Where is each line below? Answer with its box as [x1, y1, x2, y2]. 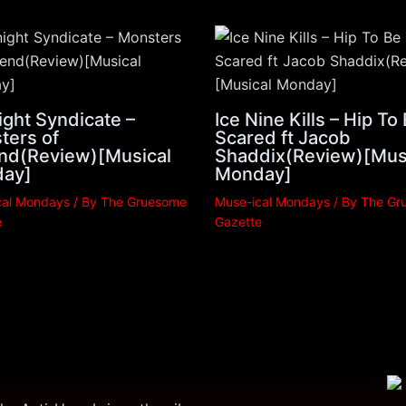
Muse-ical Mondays [214, 193, 330, 209]
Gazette [214, 213, 262, 229]
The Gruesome [101, 193, 188, 209]
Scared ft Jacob [214, 126, 351, 149]
